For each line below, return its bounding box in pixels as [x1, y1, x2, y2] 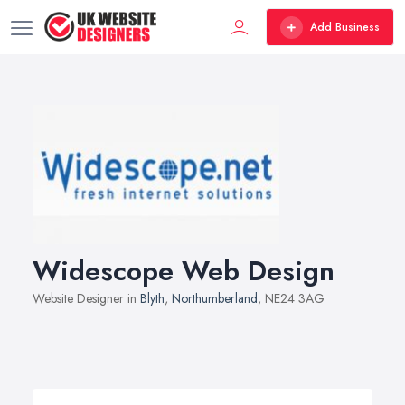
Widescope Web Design [33, 250, 334, 290]
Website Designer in [33, 288, 140, 307]
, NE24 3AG [258, 288, 325, 307]
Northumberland [172, 288, 258, 307]
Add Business [310, 19, 380, 35]
